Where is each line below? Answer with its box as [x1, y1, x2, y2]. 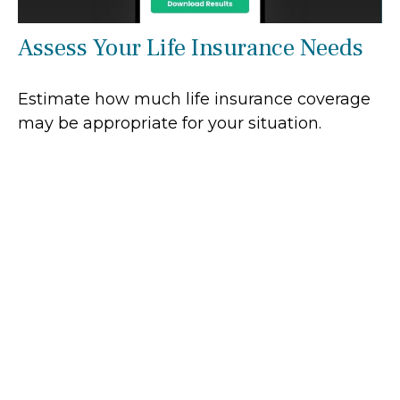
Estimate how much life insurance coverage [18, 88, 371, 109]
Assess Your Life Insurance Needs [18, 31, 363, 63]
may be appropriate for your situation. [18, 112, 321, 133]
